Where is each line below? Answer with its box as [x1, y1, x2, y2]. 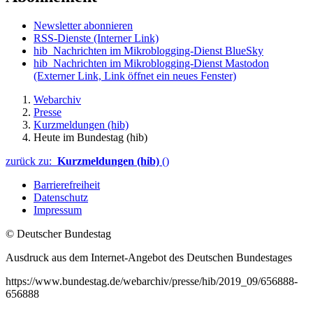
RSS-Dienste [34, 32, 94, 45]
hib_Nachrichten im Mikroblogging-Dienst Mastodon [34, 57, 269, 70]
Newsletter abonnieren [34, 20, 133, 32]
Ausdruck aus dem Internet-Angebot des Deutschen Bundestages [6, 252, 292, 264]
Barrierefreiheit [34, 179, 100, 191]
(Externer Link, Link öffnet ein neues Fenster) [34, 70, 236, 82]
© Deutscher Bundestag [6, 228, 111, 240]
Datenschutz [34, 191, 88, 204]
